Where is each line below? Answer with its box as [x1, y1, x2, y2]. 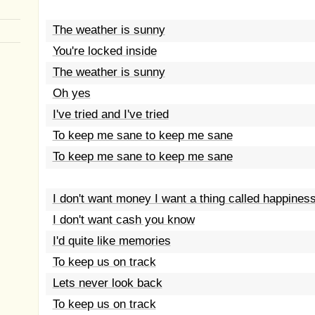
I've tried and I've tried [52, 108, 169, 121]
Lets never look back [52, 276, 162, 290]
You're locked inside [52, 44, 157, 58]
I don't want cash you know [52, 213, 195, 226]
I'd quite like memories [52, 234, 171, 247]
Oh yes [52, 86, 91, 100]
